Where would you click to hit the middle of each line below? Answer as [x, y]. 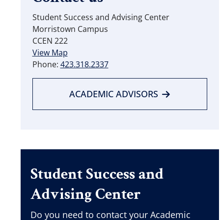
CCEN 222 [50, 41]
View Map [50, 52]
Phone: [46, 64]
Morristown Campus [70, 29]
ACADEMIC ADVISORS [114, 94]
